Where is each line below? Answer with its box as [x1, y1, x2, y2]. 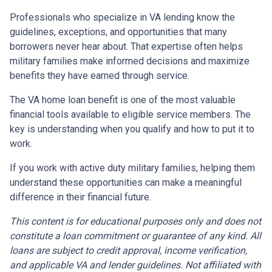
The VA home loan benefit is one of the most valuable [10, 94, 236, 106]
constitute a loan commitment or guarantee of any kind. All [10, 230, 261, 242]
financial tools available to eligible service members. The [10, 109, 251, 121]
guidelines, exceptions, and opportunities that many [10, 26, 227, 38]
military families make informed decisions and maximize [10, 55, 250, 67]
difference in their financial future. [10, 191, 151, 203]
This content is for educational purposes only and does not [10, 216, 261, 228]
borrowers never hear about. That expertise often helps [10, 41, 243, 53]
